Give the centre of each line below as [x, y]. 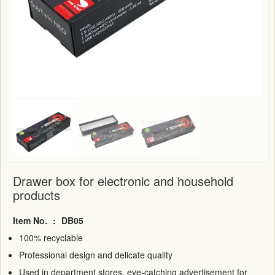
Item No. [31, 220]
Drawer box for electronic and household [123, 180]
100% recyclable [51, 237]
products [37, 195]
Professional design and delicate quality [96, 254]
